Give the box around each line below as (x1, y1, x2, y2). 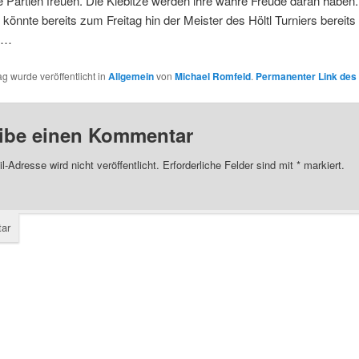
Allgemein (107, 68, 154, 83)
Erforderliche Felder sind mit (159, 157, 296, 173)
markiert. (300, 157, 345, 173)
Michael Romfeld (174, 68, 251, 83)
